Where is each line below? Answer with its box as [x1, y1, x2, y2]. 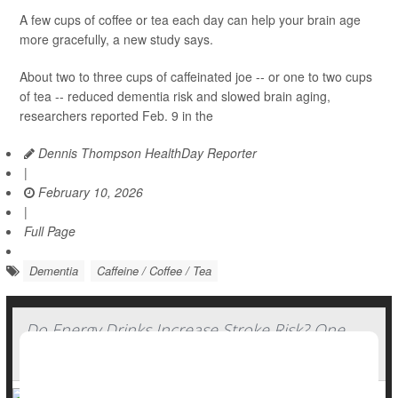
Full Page [24, 222, 76, 241]
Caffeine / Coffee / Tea [97, 262, 211, 280]
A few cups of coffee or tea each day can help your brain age [20, 11, 361, 29]
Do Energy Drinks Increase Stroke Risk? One [26, 319, 345, 341]
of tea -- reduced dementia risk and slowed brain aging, [20, 87, 330, 106]
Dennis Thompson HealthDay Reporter [35, 144, 257, 163]
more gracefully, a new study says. [20, 30, 213, 49]
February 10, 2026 [35, 183, 143, 202]
